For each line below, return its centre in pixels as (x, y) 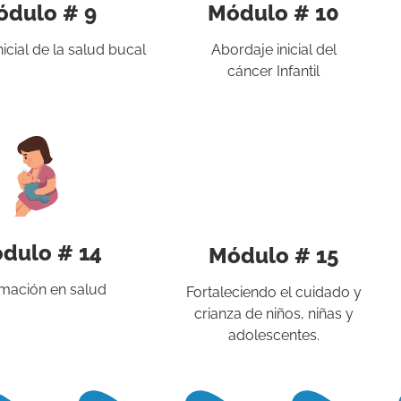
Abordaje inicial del (273, 49)
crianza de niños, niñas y (273, 313)
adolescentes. (273, 335)
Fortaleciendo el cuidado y (273, 292)
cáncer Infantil (274, 71)
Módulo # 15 (274, 255)
